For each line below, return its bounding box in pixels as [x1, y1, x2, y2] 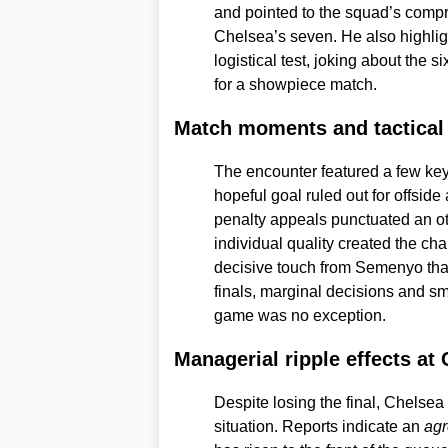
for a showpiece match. [213, 75, 377, 93]
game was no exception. [213, 306, 386, 324]
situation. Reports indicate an [213, 417, 424, 435]
